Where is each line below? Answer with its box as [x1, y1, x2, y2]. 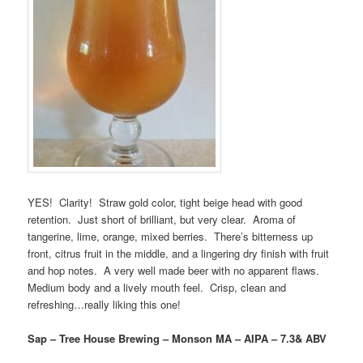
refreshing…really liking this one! [28, 296, 181, 312]
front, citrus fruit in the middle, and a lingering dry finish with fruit [28, 245, 330, 261]
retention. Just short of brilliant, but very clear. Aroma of [28, 211, 297, 227]
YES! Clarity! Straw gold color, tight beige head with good [28, 194, 303, 210]
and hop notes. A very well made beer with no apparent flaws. [28, 262, 323, 278]
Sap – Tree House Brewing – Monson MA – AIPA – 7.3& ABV [28, 330, 327, 346]
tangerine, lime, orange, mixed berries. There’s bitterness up [28, 228, 314, 244]
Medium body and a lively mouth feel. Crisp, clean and [28, 279, 287, 295]
